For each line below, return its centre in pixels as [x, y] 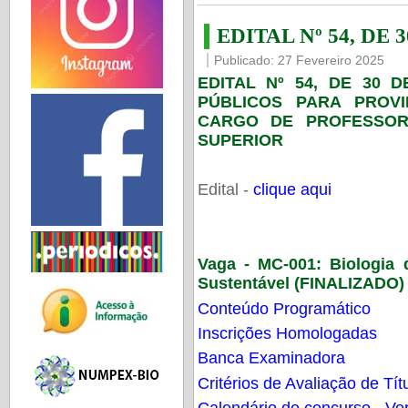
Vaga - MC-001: [260, 265]
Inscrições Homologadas [287, 333]
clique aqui [292, 190]
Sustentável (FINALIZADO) [301, 284]
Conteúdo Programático [284, 308]
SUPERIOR [240, 140]
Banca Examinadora [271, 358]
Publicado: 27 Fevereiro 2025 [299, 61]
